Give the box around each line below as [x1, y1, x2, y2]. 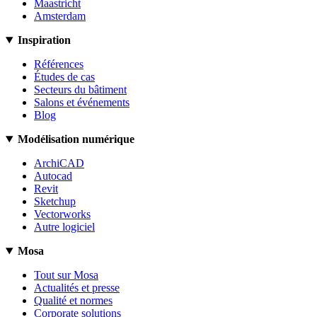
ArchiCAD [34, 157, 84, 170]
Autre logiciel [34, 221, 95, 234]
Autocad [34, 170, 72, 183]
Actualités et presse [34, 282, 120, 294]
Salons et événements [34, 96, 129, 109]
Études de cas [34, 71, 95, 83]
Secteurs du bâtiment [34, 83, 127, 96]
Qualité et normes [34, 294, 113, 307]
